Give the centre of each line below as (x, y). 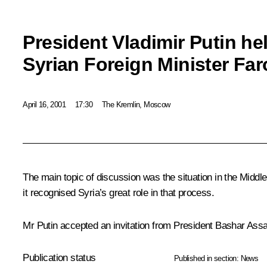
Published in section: (207, 259)
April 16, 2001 (44, 104)
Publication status (59, 258)
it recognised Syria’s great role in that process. (118, 193)
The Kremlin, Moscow (136, 104)
